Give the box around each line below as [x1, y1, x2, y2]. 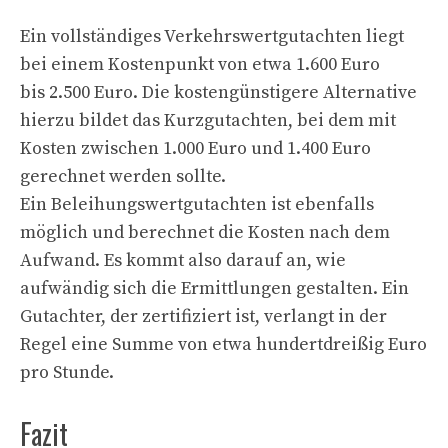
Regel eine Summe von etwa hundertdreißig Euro [20, 333, 427, 356]
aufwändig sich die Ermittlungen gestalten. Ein [20, 277, 409, 300]
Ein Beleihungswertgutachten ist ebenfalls [20, 193, 374, 216]
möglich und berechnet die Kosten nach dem [20, 221, 390, 244]
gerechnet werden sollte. [20, 165, 226, 188]
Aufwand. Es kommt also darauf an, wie [20, 249, 346, 272]
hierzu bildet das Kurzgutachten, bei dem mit [20, 109, 396, 132]
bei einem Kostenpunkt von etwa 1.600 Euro [20, 53, 380, 76]
